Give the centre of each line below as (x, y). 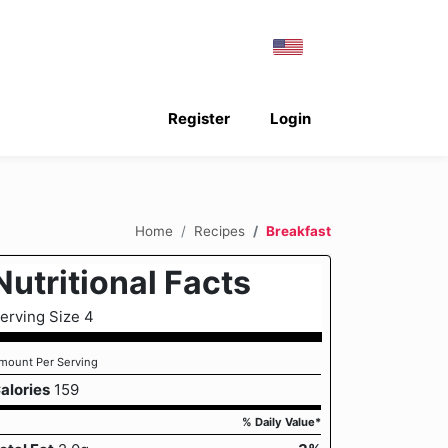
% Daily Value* (281, 422)
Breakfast (298, 230)
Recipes (219, 230)
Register (198, 118)
